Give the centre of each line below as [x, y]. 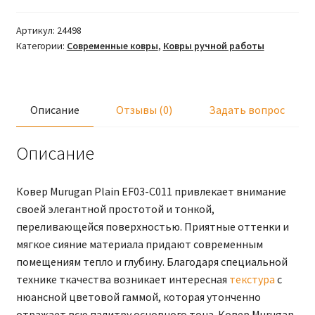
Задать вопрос [247, 109]
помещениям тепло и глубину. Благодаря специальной [152, 262]
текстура [252, 279]
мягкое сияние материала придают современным [139, 244]
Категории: [41, 45]
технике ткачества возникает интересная [122, 279]
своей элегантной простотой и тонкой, [115, 209]
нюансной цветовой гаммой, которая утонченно [138, 297]
